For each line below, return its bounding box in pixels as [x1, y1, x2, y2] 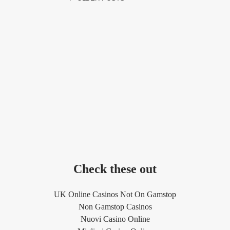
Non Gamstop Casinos [78, 202, 152, 211]
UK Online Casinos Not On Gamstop [54, 189, 176, 199]
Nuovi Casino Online [80, 214, 150, 223]
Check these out [73, 162, 157, 176]
